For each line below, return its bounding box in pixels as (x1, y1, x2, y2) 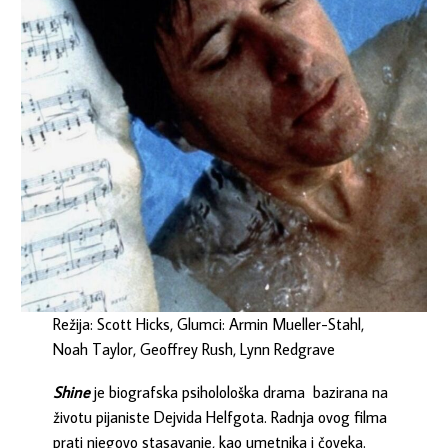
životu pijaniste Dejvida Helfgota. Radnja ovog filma (53, 406, 388, 427)
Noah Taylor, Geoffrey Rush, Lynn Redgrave (53, 339, 336, 360)
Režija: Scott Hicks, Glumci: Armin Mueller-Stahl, (53, 314, 365, 335)
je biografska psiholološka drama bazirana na (90, 381, 389, 402)
